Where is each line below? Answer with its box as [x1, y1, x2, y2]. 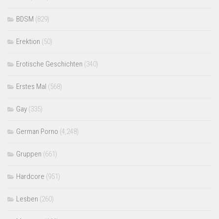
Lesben [16, 195, 38, 204]
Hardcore [16, 172, 44, 181]
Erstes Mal [16, 82, 46, 91]
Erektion [16, 37, 40, 46]
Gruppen [16, 150, 42, 159]
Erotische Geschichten [16, 60, 83, 69]
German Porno [16, 127, 58, 136]
